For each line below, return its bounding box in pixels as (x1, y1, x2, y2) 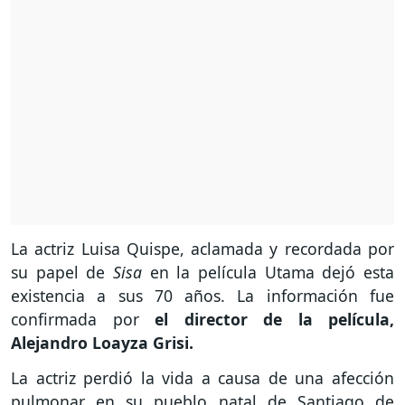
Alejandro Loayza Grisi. (11, 332, 198, 354)
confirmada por (11, 308, 155, 331)
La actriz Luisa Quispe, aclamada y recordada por (11, 238, 394, 260)
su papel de (11, 261, 113, 284)
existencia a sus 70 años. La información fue (11, 285, 394, 307)
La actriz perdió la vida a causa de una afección (11, 367, 394, 390)
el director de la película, (155, 308, 394, 331)
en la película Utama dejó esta (142, 261, 394, 284)
